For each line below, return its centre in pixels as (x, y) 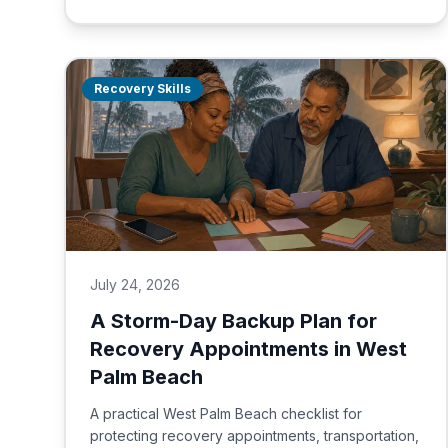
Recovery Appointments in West (248, 349)
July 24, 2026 (135, 284)
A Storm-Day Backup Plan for (233, 321)
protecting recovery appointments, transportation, (254, 435)
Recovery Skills (142, 88)
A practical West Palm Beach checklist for (226, 413)
